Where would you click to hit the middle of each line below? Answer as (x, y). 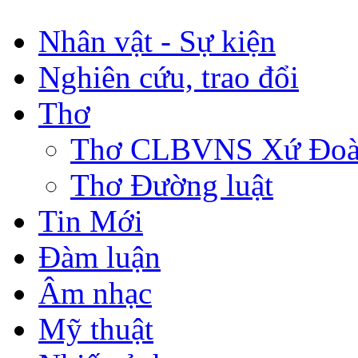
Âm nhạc (95, 292)
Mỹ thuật (96, 328)
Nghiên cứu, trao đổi (169, 77)
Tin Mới (91, 221)
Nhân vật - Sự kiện (157, 41)
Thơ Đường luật (172, 185)
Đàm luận (99, 257)
